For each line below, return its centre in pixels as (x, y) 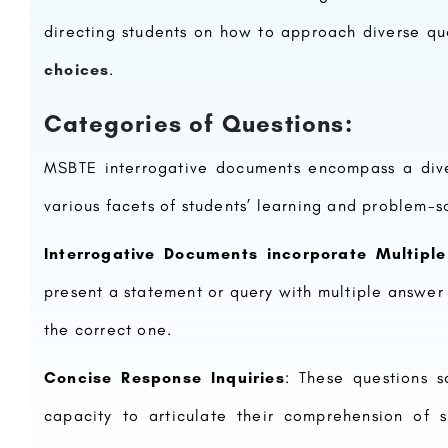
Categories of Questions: (198, 124)
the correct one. (108, 330)
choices (77, 70)
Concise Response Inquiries (164, 378)
